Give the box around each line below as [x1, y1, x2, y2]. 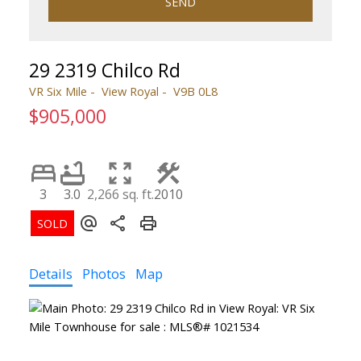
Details [28, 264, 73, 284]
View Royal [101, 83, 159, 100]
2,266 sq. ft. [86, 185, 154, 204]
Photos [81, 264, 126, 284]
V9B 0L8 [172, 83, 218, 100]
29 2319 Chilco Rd [28, 57, 180, 84]
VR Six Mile [28, 83, 87, 100]
